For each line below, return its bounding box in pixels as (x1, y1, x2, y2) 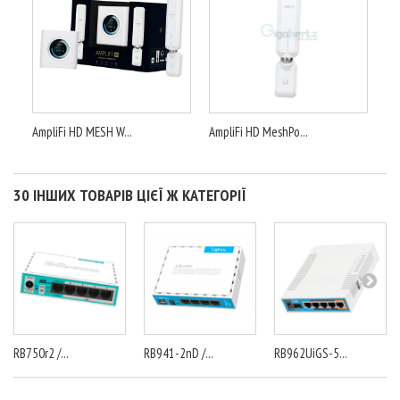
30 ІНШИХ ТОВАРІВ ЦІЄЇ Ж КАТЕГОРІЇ (13, 185, 246, 206)
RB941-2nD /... (144, 345, 213, 362)
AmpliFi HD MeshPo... (209, 123, 308, 141)
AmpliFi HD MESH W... (32, 123, 132, 141)
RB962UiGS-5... (274, 345, 347, 362)
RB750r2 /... (13, 345, 69, 362)
